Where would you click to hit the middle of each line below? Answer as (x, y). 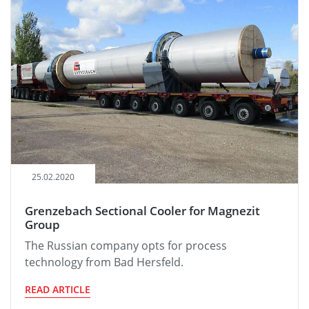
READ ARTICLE (58, 290)
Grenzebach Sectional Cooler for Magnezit (142, 211)
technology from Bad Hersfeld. (104, 262)
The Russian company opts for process (126, 246)
